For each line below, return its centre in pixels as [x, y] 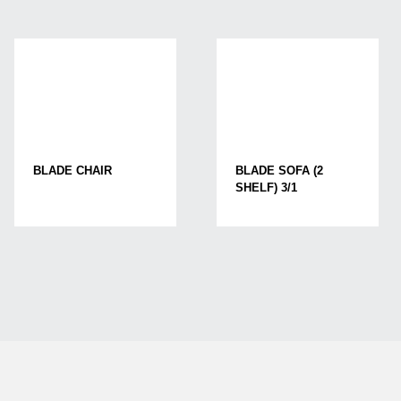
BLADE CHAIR [73, 171]
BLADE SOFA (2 [279, 171]
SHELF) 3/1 [266, 188]
